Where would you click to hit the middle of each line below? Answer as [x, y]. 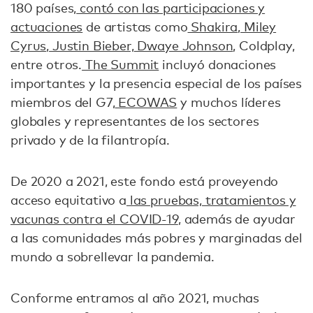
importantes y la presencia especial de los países [156, 83]
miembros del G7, [63, 102]
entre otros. [46, 65]
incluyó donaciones [218, 65]
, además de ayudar [236, 219]
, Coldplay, [264, 46]
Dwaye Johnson [183, 46]
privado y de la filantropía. [90, 140]
